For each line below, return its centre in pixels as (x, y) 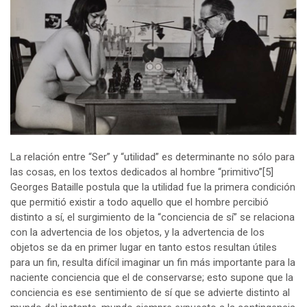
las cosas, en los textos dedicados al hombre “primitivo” (136, 172)
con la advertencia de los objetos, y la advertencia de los (137, 233)
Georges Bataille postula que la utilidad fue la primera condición (153, 187)
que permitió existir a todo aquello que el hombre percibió (139, 202)
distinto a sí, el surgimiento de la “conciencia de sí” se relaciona (152, 218)
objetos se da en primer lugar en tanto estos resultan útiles (144, 248)
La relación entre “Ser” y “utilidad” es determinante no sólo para (152, 157)
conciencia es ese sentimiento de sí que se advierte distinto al (150, 293)
